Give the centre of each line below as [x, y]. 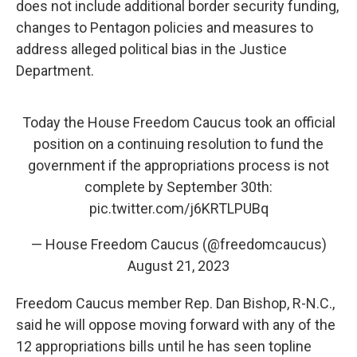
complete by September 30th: [178, 186]
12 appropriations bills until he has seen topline [164, 346]
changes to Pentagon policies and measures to [165, 27]
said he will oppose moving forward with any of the [176, 324]
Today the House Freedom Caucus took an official [178, 122]
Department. [55, 70]
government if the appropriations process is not [178, 165]
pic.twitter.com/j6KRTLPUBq [178, 208]
